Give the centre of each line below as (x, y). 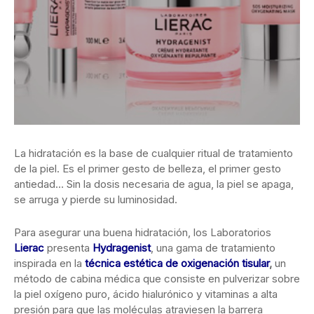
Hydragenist (122, 248)
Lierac (29, 248)
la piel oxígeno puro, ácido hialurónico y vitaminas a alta (146, 294)
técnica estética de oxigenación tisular (177, 264)
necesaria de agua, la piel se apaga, (208, 184)
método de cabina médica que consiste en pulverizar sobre (157, 279)
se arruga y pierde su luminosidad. (96, 200)
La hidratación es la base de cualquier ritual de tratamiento (153, 153)
